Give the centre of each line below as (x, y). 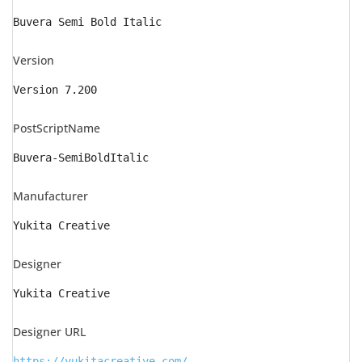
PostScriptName (57, 128)
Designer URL (49, 332)
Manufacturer (51, 196)
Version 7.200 (55, 90)
